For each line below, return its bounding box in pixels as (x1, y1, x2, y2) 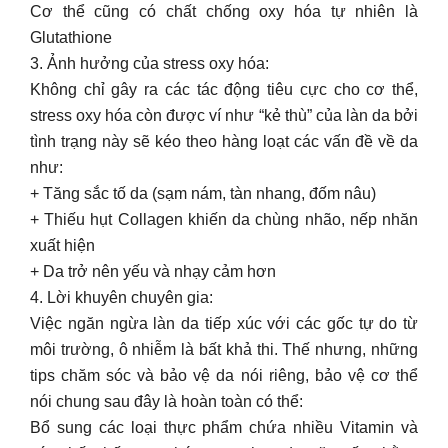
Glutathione (30, 29, 112, 46)
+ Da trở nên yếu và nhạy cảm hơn (30, 263, 276, 280)
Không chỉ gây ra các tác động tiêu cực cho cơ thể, (30, 81, 418, 98)
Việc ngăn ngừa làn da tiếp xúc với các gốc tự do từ (30, 315, 418, 332)
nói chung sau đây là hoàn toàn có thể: (30, 393, 303, 410)
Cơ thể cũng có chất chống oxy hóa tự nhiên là (30, 3, 418, 20)
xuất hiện (30, 237, 95, 254)
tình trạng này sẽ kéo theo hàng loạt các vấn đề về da (30, 133, 418, 150)
